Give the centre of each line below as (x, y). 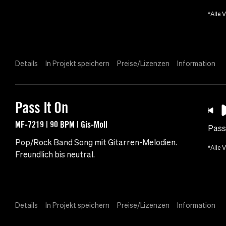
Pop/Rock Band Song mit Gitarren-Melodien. (96, 143)
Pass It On (41, 108)
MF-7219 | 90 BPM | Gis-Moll (61, 124)
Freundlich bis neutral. (55, 155)
